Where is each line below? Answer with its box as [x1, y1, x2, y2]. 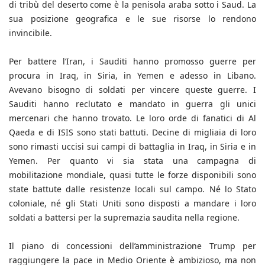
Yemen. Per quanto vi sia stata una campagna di [9, 155, 256, 167]
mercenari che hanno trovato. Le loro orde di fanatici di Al [9, 112, 256, 124]
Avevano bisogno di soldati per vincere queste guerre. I [9, 84, 256, 96]
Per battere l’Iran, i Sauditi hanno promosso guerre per [9, 56, 256, 67]
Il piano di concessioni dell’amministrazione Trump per [9, 240, 256, 252]
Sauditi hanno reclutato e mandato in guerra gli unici [9, 98, 256, 110]
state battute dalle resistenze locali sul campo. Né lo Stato [9, 183, 256, 195]
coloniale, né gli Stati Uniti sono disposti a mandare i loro [9, 198, 256, 209]
